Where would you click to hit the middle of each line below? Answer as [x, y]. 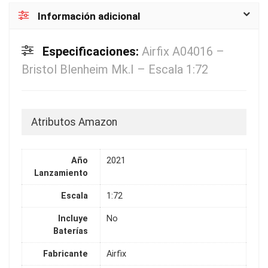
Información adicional [89, 16]
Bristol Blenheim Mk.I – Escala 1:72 [115, 69]
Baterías [71, 232]
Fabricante [66, 254]
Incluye [73, 219]
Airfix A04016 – [183, 51]
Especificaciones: [92, 51]
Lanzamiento [61, 173]
